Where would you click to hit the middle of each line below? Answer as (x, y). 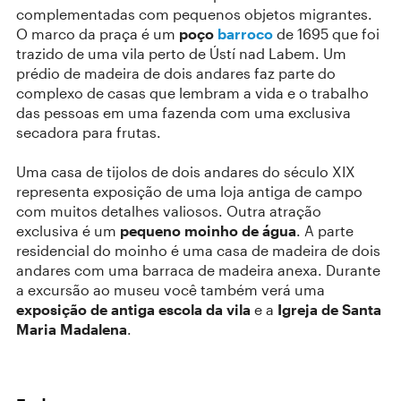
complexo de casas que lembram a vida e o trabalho (192, 93)
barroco (245, 34)
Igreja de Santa (329, 309)
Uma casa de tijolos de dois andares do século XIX (186, 171)
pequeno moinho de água (208, 230)
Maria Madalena (72, 329)
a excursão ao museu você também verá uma (171, 290)
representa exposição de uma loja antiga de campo (189, 191)
